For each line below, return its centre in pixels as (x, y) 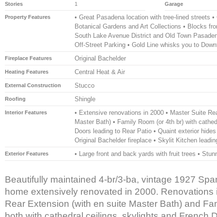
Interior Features (26, 113)
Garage (174, 4)
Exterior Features (27, 154)
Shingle (85, 99)
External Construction (33, 85)
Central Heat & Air (100, 72)
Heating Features (27, 72)
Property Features (28, 17)
